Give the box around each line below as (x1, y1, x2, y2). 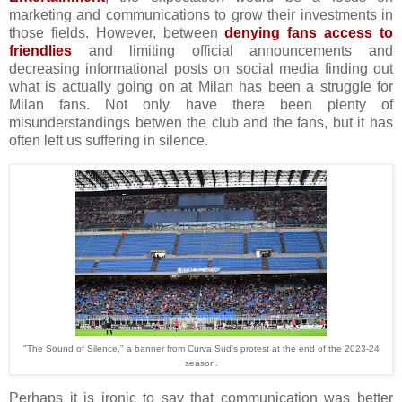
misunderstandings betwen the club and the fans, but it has (9, 115, 393, 131)
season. (184, 357, 218, 368)
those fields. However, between (9, 25, 225, 41)
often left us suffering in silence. (9, 133, 208, 149)
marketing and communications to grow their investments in (9, 7, 393, 23)
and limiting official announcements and (88, 43, 394, 59)
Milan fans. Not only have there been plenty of (9, 97, 393, 113)
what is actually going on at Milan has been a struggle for (9, 79, 393, 95)
